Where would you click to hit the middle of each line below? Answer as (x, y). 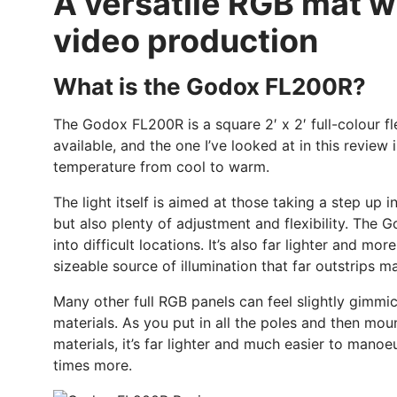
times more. (93, 366)
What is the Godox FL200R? (210, 87)
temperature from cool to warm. (161, 167)
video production (186, 41)
